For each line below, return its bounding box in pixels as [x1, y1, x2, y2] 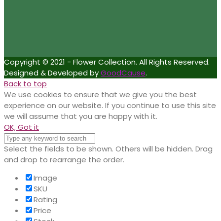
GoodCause [101, 68, 146, 78]
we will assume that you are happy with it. [4, 111, 157, 122]
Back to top [4, 78, 47, 89]
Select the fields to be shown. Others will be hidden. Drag [4, 144, 213, 154]
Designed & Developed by [4, 68, 101, 78]
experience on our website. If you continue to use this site [4, 100, 216, 111]
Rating [34, 194, 57, 205]
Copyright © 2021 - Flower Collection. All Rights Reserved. [4, 57, 210, 68]
